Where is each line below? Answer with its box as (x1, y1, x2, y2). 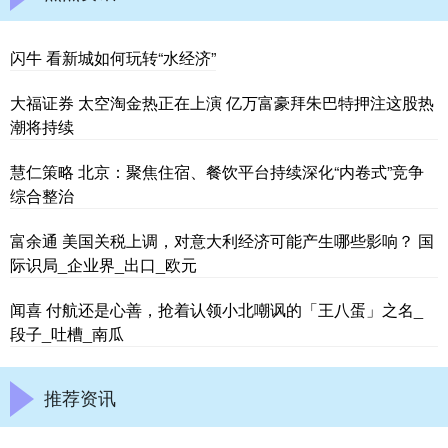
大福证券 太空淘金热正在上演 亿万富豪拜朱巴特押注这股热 (10, 90, 434, 114)
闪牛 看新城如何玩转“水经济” (10, 45, 216, 69)
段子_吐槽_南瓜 (10, 321, 124, 345)
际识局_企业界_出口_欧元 (10, 252, 197, 276)
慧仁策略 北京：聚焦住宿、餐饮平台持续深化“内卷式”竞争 (10, 159, 424, 183)
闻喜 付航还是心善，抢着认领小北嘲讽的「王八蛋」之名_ (10, 297, 423, 321)
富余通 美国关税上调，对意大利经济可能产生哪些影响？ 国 (10, 228, 434, 252)
